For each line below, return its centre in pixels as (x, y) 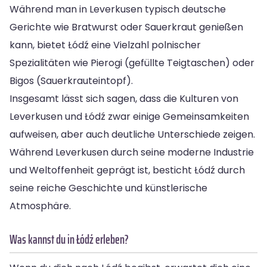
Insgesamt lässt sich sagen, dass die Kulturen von (124, 98)
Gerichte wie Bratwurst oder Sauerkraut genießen (126, 27)
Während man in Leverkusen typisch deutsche (118, 9)
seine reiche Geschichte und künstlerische (108, 188)
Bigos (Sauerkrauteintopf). (71, 80)
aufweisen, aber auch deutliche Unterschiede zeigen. (132, 134)
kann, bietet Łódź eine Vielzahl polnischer (105, 45)
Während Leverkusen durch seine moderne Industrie (132, 152)
